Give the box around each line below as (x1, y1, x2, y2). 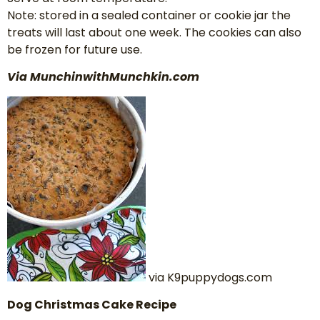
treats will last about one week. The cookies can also (7, 24, 301, 41)
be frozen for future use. (7, 41, 142, 59)
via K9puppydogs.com (146, 269, 272, 286)
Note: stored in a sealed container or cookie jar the (7, 7, 291, 24)
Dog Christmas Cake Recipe (7, 296, 176, 314)
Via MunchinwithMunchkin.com (7, 69, 199, 86)
